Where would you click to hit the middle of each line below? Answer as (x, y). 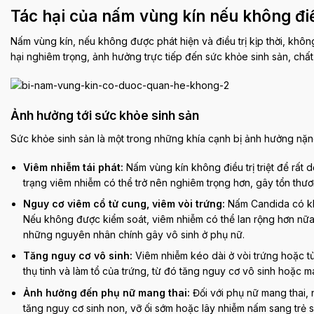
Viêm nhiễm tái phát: (74, 167)
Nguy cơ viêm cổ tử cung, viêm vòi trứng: (124, 204)
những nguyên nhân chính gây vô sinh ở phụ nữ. (134, 235)
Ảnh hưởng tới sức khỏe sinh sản (105, 115)
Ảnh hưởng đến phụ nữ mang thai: (107, 292)
